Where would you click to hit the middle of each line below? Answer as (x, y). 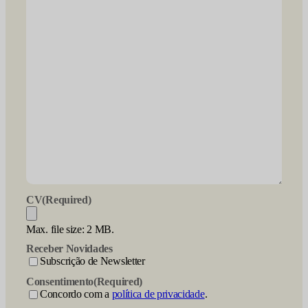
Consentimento (60, 282)
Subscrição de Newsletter (92, 261)
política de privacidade (158, 294)
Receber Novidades (69, 249)
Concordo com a (76, 294)
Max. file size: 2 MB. (70, 229)
